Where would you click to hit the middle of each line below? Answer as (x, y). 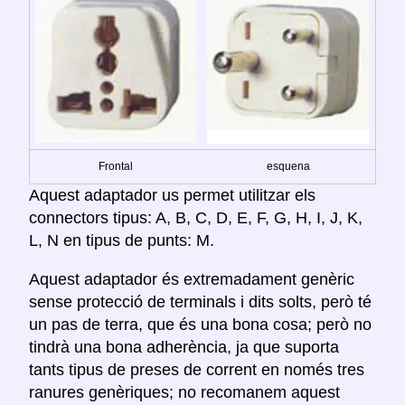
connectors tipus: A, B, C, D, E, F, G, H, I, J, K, (196, 218)
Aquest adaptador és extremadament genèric (192, 280)
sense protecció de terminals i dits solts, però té (200, 302)
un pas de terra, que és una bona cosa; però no (200, 325)
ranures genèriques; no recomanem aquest (184, 393)
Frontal (116, 167)
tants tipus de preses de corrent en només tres (197, 370)
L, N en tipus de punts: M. (122, 241)
